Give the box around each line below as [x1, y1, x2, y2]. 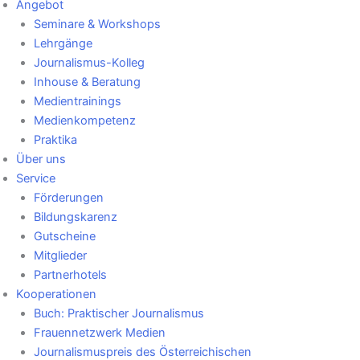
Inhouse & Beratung [33, 75, 141, 90]
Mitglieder [33, 248, 87, 264]
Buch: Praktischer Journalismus [33, 306, 204, 321]
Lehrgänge [33, 36, 92, 51]
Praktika [33, 133, 77, 148]
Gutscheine [33, 229, 96, 244]
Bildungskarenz [33, 210, 117, 225]
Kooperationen [16, 287, 96, 302]
